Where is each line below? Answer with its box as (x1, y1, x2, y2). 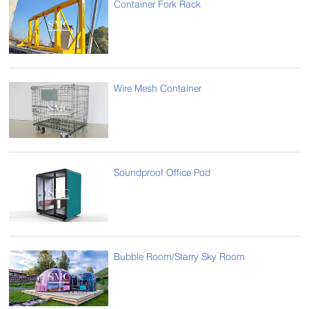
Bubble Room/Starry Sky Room (114, 250, 246, 262)
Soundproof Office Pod (114, 166, 211, 178)
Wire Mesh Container (114, 81, 202, 94)
